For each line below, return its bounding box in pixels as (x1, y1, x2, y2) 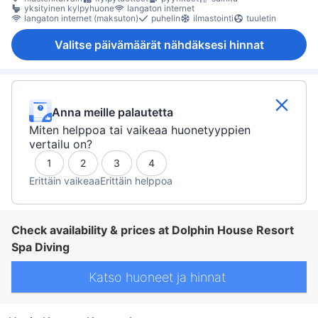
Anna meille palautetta (52, 105, 173, 120)
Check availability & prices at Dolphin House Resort (11, 223, 294, 238)
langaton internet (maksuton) (24, 13, 138, 24)
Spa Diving (11, 240, 70, 255)
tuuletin (246, 13, 276, 24)
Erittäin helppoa (100, 175, 172, 187)
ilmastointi (193, 13, 234, 24)
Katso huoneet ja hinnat (89, 269, 229, 285)
